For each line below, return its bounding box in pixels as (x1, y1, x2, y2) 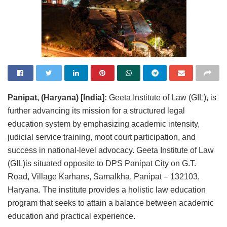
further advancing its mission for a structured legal (8, 106, 185, 115)
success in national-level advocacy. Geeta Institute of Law (8, 145, 214, 155)
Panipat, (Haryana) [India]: (8, 93, 109, 102)
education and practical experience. (8, 211, 135, 220)
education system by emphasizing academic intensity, (8, 119, 200, 128)
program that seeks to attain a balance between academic (8, 198, 214, 207)
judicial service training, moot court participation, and (8, 132, 196, 141)
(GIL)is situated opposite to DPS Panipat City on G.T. (8, 159, 196, 168)
